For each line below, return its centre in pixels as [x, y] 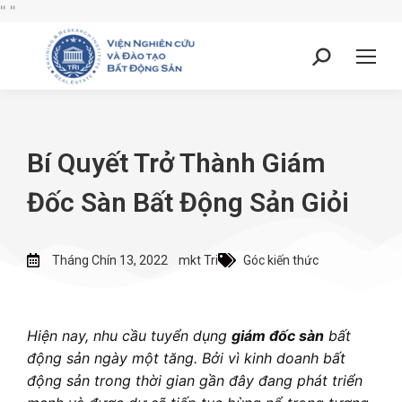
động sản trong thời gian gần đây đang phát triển [195, 380]
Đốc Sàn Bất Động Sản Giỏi [188, 202]
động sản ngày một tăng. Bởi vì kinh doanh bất [186, 358]
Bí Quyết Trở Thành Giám [176, 163]
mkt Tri [198, 260]
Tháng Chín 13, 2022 [110, 260]
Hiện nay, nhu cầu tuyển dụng [129, 336]
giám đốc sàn [278, 336]
